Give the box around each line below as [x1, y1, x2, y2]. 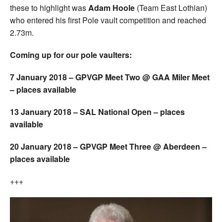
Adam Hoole [88, 1, 135, 13]
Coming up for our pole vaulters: [10, 49, 132, 60]
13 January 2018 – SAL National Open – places [10, 106, 185, 117]
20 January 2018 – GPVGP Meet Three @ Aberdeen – [10, 140, 207, 152]
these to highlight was [10, 1, 88, 13]
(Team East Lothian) [135, 1, 207, 13]
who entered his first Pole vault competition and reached [10, 14, 206, 26]
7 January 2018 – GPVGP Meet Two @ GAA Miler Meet [10, 71, 210, 83]
